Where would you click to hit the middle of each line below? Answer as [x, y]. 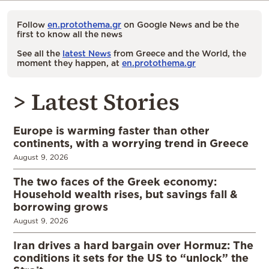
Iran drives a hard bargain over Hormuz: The [133, 245]
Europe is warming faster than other [111, 131]
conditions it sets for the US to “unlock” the [131, 258]
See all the [40, 53]
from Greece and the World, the [179, 53]
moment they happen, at [69, 63]
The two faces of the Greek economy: [115, 182]
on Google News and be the [180, 25]
